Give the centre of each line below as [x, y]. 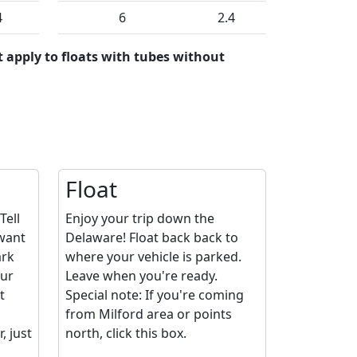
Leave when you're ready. [141, 276]
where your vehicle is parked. [153, 257]
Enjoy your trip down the [140, 219]
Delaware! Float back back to [152, 238]
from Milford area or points [149, 314]
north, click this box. [126, 333]
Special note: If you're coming [155, 295]
